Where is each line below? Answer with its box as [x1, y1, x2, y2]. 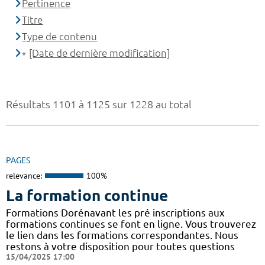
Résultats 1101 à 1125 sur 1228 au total [6, 98, 192, 111]
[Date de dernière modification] [29, 47, 170, 59]
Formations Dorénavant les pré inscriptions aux [6, 206, 225, 218]
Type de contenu [22, 31, 98, 43]
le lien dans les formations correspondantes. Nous [6, 229, 238, 241]
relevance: [6, 170, 42, 182]
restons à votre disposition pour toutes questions [6, 240, 235, 252]
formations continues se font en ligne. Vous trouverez [6, 218, 256, 230]
